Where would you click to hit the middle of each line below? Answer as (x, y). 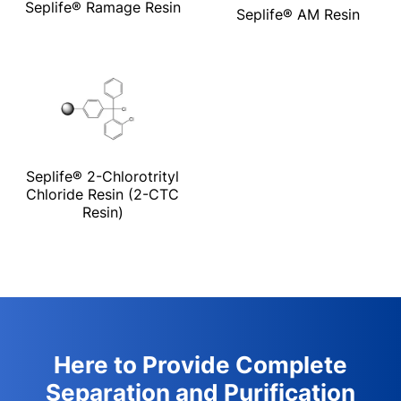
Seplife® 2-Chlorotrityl (102, 177)
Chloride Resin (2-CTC (102, 195)
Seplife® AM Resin (299, 14)
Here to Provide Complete (200, 365)
